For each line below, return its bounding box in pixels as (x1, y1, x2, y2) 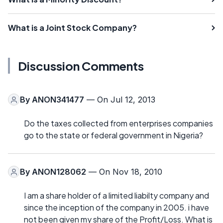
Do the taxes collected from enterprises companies (24, 118, 213, 129)
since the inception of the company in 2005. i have (24, 202, 209, 213)
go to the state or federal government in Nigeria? (24, 130, 203, 141)
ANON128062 (32, 167, 86, 177)
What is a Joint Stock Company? (8, 22, 137, 33)
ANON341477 (32, 95, 84, 105)
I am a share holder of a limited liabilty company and (24, 190, 209, 201)
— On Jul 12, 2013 (84, 95, 155, 105)
